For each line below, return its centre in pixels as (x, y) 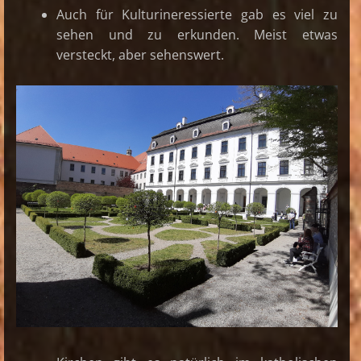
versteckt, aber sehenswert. (140, 55)
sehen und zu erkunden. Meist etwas (197, 35)
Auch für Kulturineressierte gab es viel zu (197, 15)
